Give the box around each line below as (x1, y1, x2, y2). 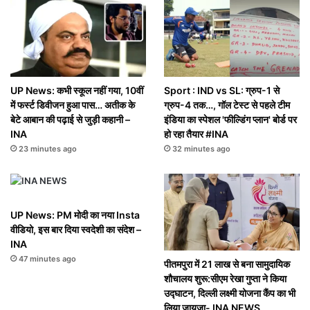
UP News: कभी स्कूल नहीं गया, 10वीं (10, 84, 143, 97)
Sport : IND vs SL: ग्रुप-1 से (163, 84, 280, 97)
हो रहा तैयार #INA (163, 128, 228, 140)
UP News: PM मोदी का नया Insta (10, 209, 140, 221)
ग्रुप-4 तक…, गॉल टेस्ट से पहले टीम (163, 99, 290, 111)
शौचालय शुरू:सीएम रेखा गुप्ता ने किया (163, 273, 286, 284)
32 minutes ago (172, 144, 230, 154)
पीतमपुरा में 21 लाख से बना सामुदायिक (163, 258, 290, 270)
